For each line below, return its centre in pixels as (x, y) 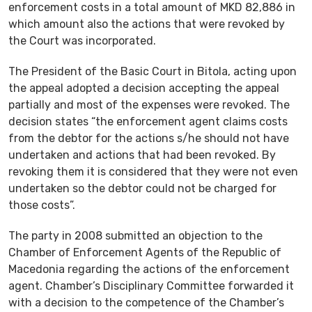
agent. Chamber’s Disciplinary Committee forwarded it (151, 286)
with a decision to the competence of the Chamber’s (146, 302)
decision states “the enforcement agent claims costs (148, 121)
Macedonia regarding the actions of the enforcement (149, 269)
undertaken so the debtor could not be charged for (142, 188)
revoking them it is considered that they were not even (153, 171)
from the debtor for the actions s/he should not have (149, 138)
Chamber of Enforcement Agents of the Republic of (145, 252)
